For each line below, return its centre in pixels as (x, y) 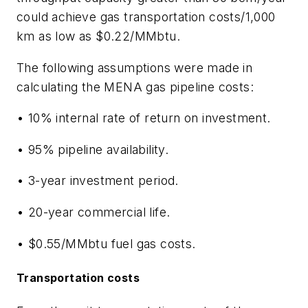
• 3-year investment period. (98, 181)
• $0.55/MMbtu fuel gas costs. (106, 243)
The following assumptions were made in (135, 67)
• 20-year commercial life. (93, 212)
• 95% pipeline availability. (93, 149)
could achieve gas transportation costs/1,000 (146, 17)
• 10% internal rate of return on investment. (144, 118)
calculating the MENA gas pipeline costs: (135, 87)
